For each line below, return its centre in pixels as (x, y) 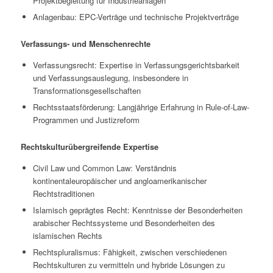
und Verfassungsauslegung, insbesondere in (110, 77)
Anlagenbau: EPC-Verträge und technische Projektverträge (136, 16)
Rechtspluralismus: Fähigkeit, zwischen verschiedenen (129, 252)
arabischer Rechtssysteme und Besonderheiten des (124, 222)
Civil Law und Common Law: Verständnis (105, 168)
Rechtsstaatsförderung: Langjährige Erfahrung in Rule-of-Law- (141, 107)
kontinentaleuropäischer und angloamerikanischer (119, 180)
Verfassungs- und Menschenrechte (85, 43)
